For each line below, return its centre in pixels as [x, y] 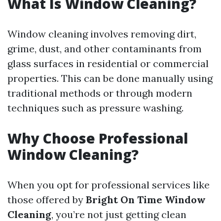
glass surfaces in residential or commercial [108, 63]
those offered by [47, 200]
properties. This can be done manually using [110, 78]
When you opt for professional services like [109, 185]
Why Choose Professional [98, 138]
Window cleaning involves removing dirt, [102, 34]
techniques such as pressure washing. [95, 108]
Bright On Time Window [146, 200]
